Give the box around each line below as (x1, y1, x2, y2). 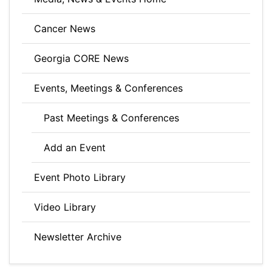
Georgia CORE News (34, 52, 129, 64)
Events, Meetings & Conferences (34, 82, 183, 94)
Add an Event (44, 141, 106, 154)
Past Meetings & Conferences (44, 112, 179, 124)
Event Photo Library (34, 171, 126, 183)
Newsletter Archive (34, 231, 121, 243)
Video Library (34, 201, 96, 213)
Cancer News (34, 22, 95, 35)
